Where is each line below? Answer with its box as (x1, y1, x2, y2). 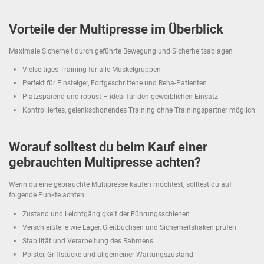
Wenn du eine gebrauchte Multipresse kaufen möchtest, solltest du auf (9, 180, 232, 189)
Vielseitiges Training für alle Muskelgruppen (22, 65, 161, 74)
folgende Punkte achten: (9, 191, 86, 200)
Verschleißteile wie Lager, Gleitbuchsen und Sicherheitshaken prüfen (22, 223, 236, 232)
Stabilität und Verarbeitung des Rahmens (22, 236, 153, 245)
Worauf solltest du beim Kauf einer (9, 140, 207, 155)
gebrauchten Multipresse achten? (9, 155, 201, 170)
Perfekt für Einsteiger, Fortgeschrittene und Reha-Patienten (22, 79, 207, 88)
